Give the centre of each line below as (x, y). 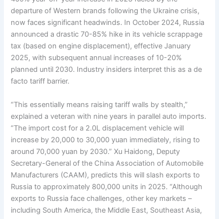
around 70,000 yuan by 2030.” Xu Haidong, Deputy (96, 151)
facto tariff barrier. (40, 81)
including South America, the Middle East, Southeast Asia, (107, 210)
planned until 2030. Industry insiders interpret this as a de (107, 70)
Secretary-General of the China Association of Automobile (107, 163)
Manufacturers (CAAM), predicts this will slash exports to (106, 175)
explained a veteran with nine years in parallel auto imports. (109, 116)
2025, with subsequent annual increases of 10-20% (97, 58)
